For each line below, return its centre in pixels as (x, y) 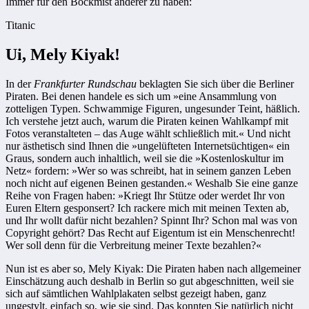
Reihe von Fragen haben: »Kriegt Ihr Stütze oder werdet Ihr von (145, 196)
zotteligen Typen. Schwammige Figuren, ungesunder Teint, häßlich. (153, 109)
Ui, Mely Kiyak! (63, 55)
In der (20, 84)
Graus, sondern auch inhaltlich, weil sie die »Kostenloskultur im (144, 159)
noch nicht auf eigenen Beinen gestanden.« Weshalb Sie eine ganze (152, 183)
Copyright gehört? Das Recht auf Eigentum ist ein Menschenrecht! (150, 233)
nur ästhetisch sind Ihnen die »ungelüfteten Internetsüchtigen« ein (148, 146)
